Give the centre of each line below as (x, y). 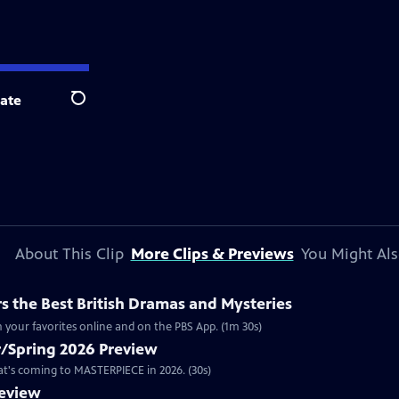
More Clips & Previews (212, 254)
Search (92, 108)
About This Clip (69, 254)
